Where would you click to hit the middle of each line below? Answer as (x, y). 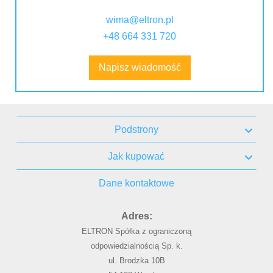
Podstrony (136, 129)
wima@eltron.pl (140, 20)
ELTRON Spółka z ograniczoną (136, 231)
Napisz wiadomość (140, 67)
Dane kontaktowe (136, 183)
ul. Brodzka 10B (136, 261)
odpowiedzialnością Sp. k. (136, 246)
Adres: (136, 216)
